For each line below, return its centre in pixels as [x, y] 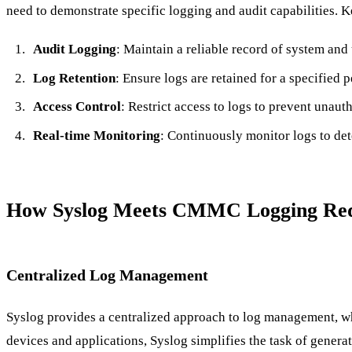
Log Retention [74, 78]
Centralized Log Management [107, 275]
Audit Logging [74, 49]
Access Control [77, 107]
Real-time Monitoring [96, 135]
